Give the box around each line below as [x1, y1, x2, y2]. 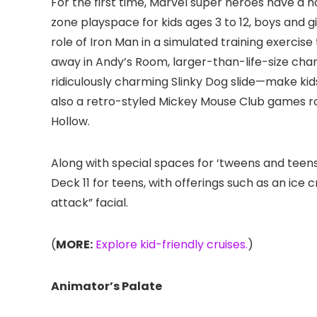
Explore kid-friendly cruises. [96, 236, 248, 253]
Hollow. [51, 113, 90, 129]
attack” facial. [51, 195, 128, 211]
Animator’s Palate [51, 278, 162, 294]
